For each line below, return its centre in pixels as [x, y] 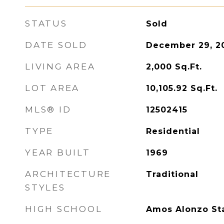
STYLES [45, 187]
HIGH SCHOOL [64, 209]
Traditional [172, 174]
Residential [173, 131]
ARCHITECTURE [68, 174]
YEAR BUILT [58, 152]
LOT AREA [52, 88]
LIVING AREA [60, 66]
